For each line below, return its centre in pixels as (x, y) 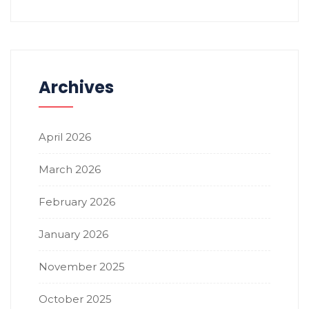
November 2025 (82, 267)
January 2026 (73, 235)
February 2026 (77, 202)
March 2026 (70, 170)
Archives (76, 88)
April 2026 (65, 137)
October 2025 (75, 299)
